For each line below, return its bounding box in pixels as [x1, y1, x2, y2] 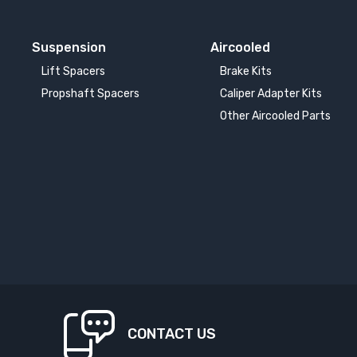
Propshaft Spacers [41, 86, 139, 100]
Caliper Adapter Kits [220, 86, 323, 100]
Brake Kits [220, 64, 273, 78]
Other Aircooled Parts [220, 108, 331, 123]
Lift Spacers [41, 64, 105, 78]
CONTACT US [127, 324, 216, 343]
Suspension [32, 39, 106, 55]
